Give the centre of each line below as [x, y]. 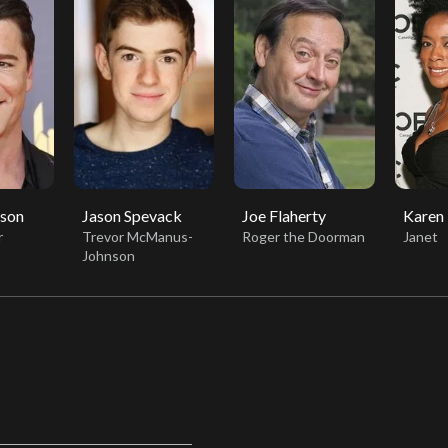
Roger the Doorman [303, 237]
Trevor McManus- [137, 237]
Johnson [108, 256]
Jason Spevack [131, 216]
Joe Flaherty [284, 216]
